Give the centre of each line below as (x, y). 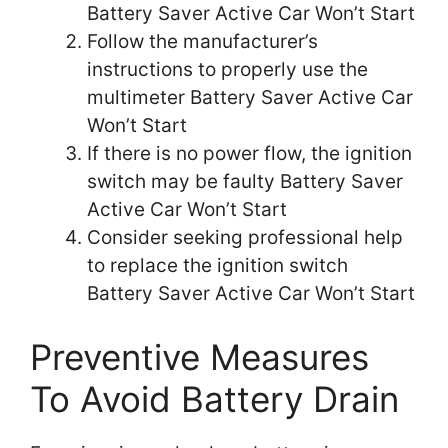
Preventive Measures (199, 357)
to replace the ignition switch (217, 265)
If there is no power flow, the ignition (249, 153)
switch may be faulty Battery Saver (245, 181)
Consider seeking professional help (245, 237)
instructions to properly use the (227, 69)
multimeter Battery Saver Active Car (250, 97)
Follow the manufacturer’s (202, 41)
